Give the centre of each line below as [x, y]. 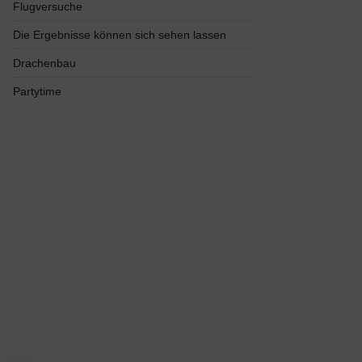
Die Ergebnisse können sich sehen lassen [120, 35]
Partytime [37, 91]
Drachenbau [44, 63]
